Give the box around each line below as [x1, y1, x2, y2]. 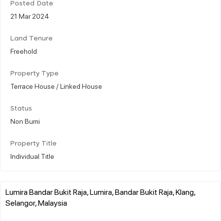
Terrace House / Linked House [10, 81, 102, 90]
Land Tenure [10, 35, 53, 42]
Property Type [10, 70, 59, 77]
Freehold [10, 46, 37, 55]
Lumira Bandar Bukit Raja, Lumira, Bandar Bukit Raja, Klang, [5, 186, 195, 197]
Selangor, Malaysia [5, 197, 67, 208]
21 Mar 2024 [10, 11, 49, 20]
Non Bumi [10, 116, 40, 125]
